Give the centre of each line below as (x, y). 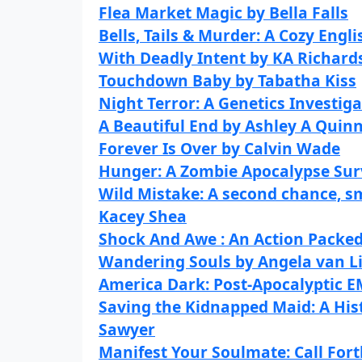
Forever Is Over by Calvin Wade (219, 148)
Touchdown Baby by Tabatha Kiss (227, 80)
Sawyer (127, 329)
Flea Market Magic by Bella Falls (223, 13)
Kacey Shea (143, 216)
